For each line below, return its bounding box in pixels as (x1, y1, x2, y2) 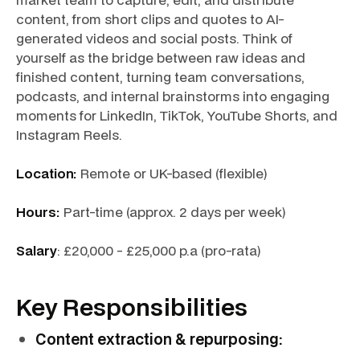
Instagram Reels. (16, 125, 122, 144)
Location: (16, 164, 77, 182)
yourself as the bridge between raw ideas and (16, 48, 305, 67)
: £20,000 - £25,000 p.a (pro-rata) (57, 241, 261, 260)
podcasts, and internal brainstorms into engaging (16, 87, 329, 105)
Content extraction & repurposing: (35, 329, 283, 349)
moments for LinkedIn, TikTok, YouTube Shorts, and (16, 106, 337, 125)
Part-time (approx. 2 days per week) (60, 202, 286, 221)
